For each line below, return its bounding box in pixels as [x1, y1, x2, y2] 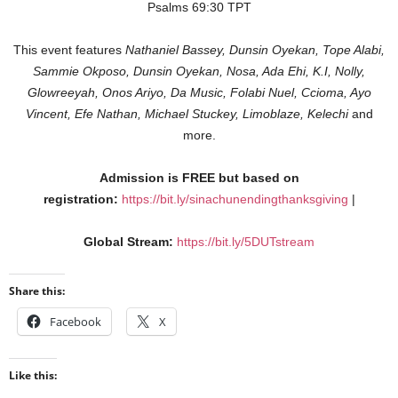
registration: [43, 192, 122, 207]
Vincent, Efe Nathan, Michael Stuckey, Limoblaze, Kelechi [25, 107, 348, 122]
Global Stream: [84, 235, 173, 250]
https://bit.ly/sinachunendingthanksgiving [121, 192, 348, 207]
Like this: [9, 368, 57, 384]
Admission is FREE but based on [99, 171, 299, 186]
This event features [13, 43, 125, 58]
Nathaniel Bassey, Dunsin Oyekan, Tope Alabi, [125, 43, 385, 58]
